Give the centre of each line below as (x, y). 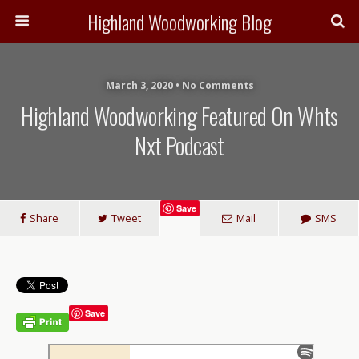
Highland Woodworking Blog (179, 22)
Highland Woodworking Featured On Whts (179, 115)
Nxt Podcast (179, 145)
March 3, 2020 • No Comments (179, 85)
